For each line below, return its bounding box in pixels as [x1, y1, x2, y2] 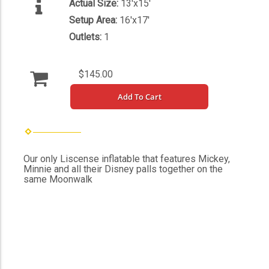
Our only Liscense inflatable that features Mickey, [23, 153, 230, 165]
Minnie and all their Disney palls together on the [23, 163, 223, 175]
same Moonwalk [23, 174, 92, 186]
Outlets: [69, 31, 104, 43]
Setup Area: [69, 14, 119, 26]
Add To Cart [117, 91, 162, 103]
